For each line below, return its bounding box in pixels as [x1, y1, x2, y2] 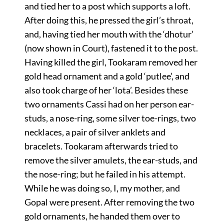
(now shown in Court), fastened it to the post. [24, 42, 198, 53]
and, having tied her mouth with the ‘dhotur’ [24, 28, 193, 39]
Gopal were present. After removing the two [24, 196, 194, 207]
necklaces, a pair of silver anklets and [24, 126, 165, 137]
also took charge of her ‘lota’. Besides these [24, 84, 188, 95]
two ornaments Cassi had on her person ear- [24, 98, 194, 109]
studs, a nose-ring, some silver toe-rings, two [24, 112, 196, 123]
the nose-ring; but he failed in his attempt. [24, 168, 185, 179]
